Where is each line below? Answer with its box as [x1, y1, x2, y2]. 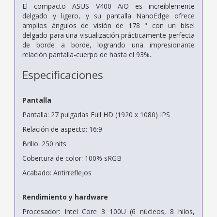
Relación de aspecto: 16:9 [22, 124, 102, 134]
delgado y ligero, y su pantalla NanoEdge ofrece [22, 11, 195, 20]
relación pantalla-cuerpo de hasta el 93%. [22, 49, 151, 59]
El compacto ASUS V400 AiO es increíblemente [22, 1, 195, 11]
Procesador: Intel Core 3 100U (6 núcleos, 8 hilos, [22, 206, 195, 216]
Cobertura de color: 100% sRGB [22, 153, 122, 163]
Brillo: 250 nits [22, 139, 66, 148]
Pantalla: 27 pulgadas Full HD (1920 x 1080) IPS [22, 109, 170, 119]
